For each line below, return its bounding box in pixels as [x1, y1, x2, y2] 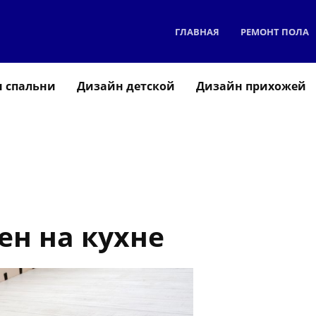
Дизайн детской [77, 78, 175, 94]
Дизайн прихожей [196, 78, 306, 94]
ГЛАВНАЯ [175, 25, 219, 38]
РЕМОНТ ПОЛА [241, 25, 309, 38]
